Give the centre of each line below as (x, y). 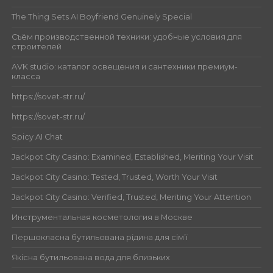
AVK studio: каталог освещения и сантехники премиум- (124, 66)
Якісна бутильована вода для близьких (90, 257)
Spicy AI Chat (37, 136)
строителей (36, 46)
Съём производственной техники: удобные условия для (126, 37)
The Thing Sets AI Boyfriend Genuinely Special (101, 16)
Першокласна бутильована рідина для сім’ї (99, 237)
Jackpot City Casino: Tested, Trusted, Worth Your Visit (114, 177)
